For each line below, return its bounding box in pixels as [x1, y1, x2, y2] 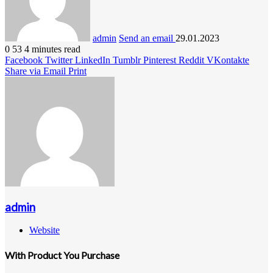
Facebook [5, 54, 43, 65]
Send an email [119, 32, 173, 43]
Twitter [45, 54, 73, 65]
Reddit [179, 54, 204, 65]
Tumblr [113, 54, 141, 65]
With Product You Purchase [5, 249, 119, 261]
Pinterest [143, 54, 176, 65]
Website [29, 225, 60, 236]
